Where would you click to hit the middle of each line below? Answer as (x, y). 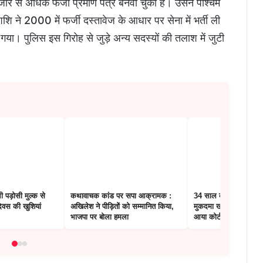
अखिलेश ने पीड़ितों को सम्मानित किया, (122, 207)
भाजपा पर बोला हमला (100, 217)
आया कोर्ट (207, 217)
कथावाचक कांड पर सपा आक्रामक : (121, 196)
